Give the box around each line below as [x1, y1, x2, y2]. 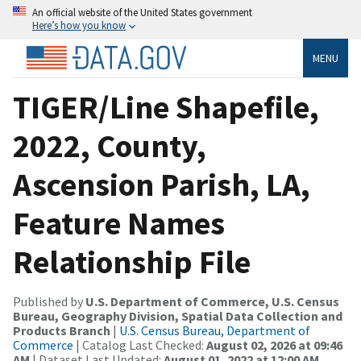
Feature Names [13, 202, 225, 243]
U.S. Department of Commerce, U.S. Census [85, 293, 339, 309]
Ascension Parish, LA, [13, 164, 310, 205]
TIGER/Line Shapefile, [13, 86, 319, 127]
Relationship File [13, 241, 251, 282]
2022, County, [13, 125, 206, 166]
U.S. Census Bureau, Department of [119, 322, 310, 338]
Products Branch [13, 322, 110, 338]
